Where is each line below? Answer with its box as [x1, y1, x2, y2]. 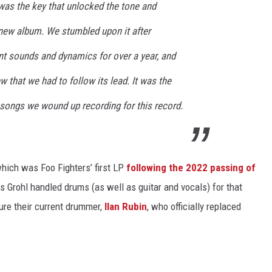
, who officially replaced [147, 200, 241, 213]
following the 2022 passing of [126, 161, 256, 174]
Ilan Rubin [104, 200, 147, 213]
